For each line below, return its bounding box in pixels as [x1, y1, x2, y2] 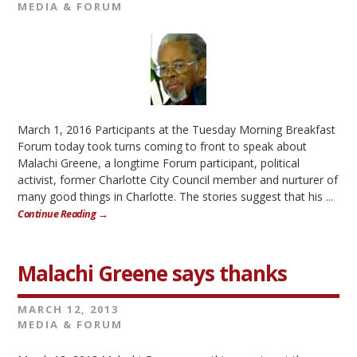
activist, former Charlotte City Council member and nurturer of [18, 172, 339, 187]
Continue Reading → [18, 207, 108, 221]
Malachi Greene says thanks [18, 259, 288, 288]
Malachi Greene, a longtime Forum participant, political [18, 155, 300, 171]
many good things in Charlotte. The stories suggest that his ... [18, 189, 334, 204]
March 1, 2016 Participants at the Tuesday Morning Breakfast [18, 122, 336, 137]
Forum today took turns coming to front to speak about [18, 139, 308, 154]
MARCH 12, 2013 [18, 302, 120, 316]
